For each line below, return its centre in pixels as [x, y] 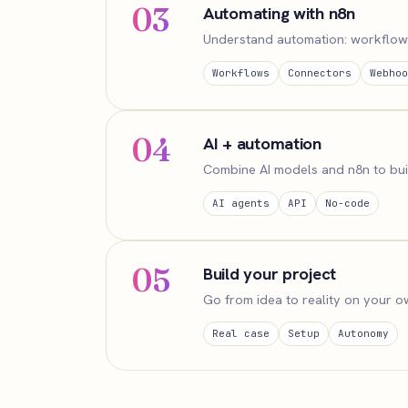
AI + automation [262, 143]
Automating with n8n [279, 13]
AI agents [241, 203]
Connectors [320, 73]
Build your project [270, 274]
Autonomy [363, 333]
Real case [241, 333]
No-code [347, 203]
